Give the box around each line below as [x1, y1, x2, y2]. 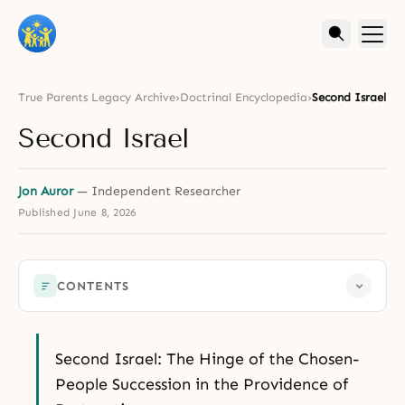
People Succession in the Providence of [55, 374, 348, 394]
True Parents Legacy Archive [18, 90, 175, 104]
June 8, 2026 [73, 206, 137, 219]
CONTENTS [57, 278, 130, 293]
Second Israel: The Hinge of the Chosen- [55, 349, 359, 369]
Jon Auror [18, 184, 73, 199]
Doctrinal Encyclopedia [180, 90, 307, 104]
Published [18, 206, 74, 219]
